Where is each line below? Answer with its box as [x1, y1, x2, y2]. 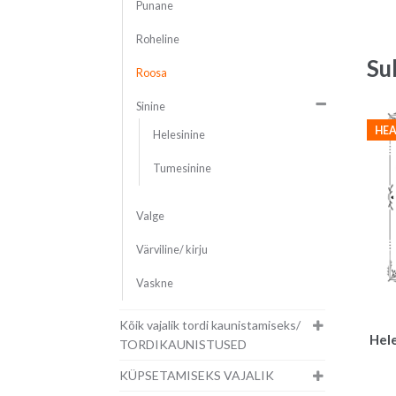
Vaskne [135, 277, 173, 291]
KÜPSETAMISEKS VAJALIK [118, 368, 274, 384]
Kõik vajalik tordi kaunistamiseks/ [118, 317, 301, 333]
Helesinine [152, 128, 205, 142]
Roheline [135, 33, 179, 47]
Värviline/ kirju [135, 243, 208, 257]
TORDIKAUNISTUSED [118, 337, 247, 353]
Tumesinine [152, 162, 211, 176]
